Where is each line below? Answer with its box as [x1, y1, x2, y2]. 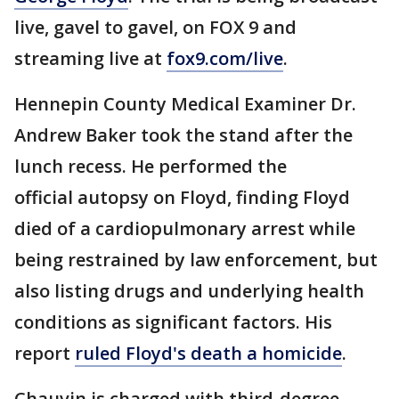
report [14, 341, 75, 365]
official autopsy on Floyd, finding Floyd [14, 185, 350, 209]
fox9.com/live [167, 46, 283, 70]
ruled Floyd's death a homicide [75, 341, 342, 365]
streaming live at [14, 46, 167, 70]
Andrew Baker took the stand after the [14, 123, 353, 147]
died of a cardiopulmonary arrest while [14, 216, 355, 240]
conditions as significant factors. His [14, 310, 332, 334]
